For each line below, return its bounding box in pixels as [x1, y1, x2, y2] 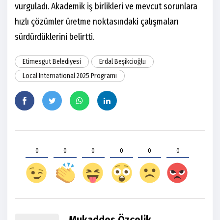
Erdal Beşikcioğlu [99, 57, 146, 66]
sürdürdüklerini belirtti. [15, 31, 94, 42]
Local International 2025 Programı [23, 71, 117, 80]
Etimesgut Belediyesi [23, 57, 81, 66]
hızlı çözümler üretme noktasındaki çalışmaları [15, 16, 179, 27]
